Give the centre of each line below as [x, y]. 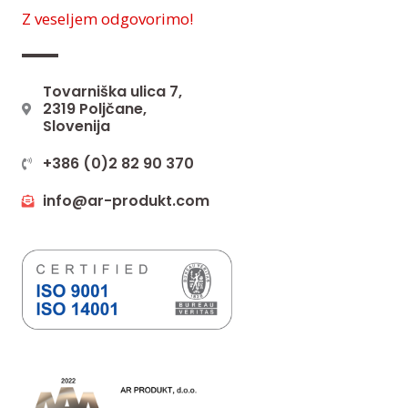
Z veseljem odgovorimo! [107, 19]
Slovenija [76, 127]
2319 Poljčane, [94, 109]
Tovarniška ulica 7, [112, 92]
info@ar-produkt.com [126, 201]
